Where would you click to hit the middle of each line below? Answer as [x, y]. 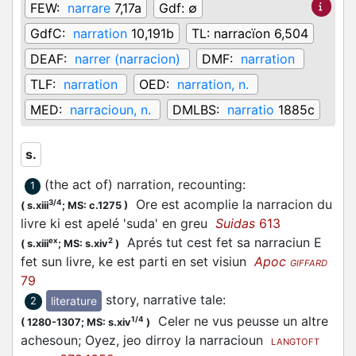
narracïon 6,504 [261, 33]
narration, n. [213, 84]
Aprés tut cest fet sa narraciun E [221, 242]
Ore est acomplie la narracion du [230, 204]
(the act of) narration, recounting [143, 184]
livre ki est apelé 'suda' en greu [118, 223]
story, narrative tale [164, 300]
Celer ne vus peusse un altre [239, 321]
